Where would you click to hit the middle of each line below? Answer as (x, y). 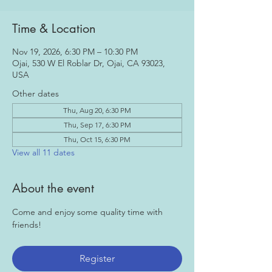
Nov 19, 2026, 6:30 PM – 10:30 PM (75, 52)
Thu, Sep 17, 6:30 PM (97, 125)
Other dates (36, 93)
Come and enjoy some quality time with (89, 212)
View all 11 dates (43, 152)
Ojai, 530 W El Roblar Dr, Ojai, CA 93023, (89, 63)
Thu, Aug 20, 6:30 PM (97, 110)
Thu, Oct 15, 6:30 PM (97, 139)
